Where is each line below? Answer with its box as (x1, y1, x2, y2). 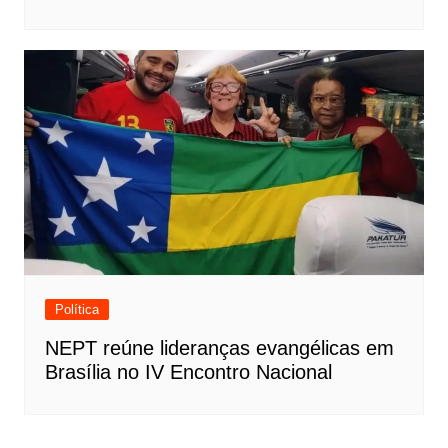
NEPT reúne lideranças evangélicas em (44, 337, 394, 360)
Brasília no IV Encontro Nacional (44, 361, 332, 384)
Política (54, 302, 99, 318)
